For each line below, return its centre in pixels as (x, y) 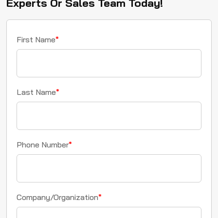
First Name (36, 39)
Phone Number (43, 144)
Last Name (36, 92)
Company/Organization (58, 197)
